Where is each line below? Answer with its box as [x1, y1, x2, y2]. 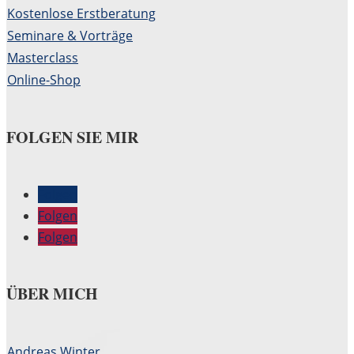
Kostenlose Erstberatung [7, 5, 156, 23]
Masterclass [7, 49, 78, 67]
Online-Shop [7, 71, 81, 89]
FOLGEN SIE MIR [6, 125, 138, 149]
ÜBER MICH [6, 282, 98, 306]
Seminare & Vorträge [7, 27, 133, 45]
